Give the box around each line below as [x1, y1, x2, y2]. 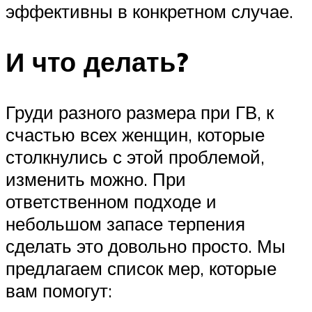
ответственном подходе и [6, 189, 217, 212]
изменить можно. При [6, 167, 186, 190]
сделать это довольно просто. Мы [6, 234, 286, 257]
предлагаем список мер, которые [6, 256, 276, 279]
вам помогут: [6, 279, 112, 302]
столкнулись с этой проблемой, [6, 145, 265, 168]
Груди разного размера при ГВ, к [6, 100, 274, 123]
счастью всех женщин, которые [6, 123, 265, 146]
